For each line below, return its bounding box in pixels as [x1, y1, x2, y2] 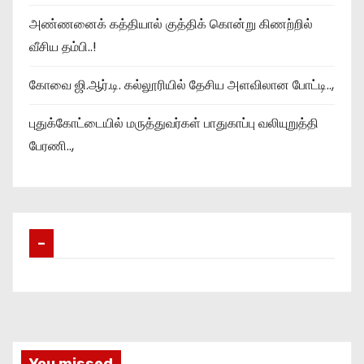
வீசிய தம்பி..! [29, 37, 97, 56]
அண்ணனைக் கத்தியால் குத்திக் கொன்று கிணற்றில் [29, 14, 313, 33]
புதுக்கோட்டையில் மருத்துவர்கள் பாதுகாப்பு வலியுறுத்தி [29, 113, 318, 132]
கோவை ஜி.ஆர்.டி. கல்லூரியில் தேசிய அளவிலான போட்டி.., [29, 75, 334, 94]
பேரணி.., [29, 136, 74, 155]
